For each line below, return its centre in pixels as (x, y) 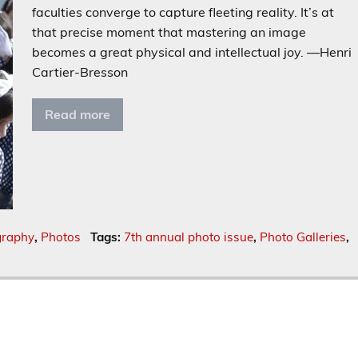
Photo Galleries (302, 237)
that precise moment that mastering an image (169, 32)
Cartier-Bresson (80, 72)
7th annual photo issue (188, 237)
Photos (61, 237)
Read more (78, 115)
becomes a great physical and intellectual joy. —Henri (192, 52)
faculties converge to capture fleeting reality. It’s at (183, 12)
